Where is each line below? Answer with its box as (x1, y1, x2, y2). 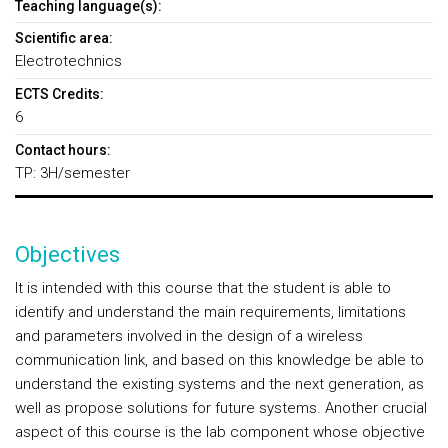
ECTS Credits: (15, 86, 104, 102)
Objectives (15, 242, 120, 267)
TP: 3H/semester (15, 164, 130, 182)
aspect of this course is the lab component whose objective (15, 423, 425, 441)
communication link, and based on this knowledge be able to (15, 351, 424, 369)
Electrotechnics (15, 52, 122, 70)
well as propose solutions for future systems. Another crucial (15, 399, 427, 417)
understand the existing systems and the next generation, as (15, 375, 424, 393)
